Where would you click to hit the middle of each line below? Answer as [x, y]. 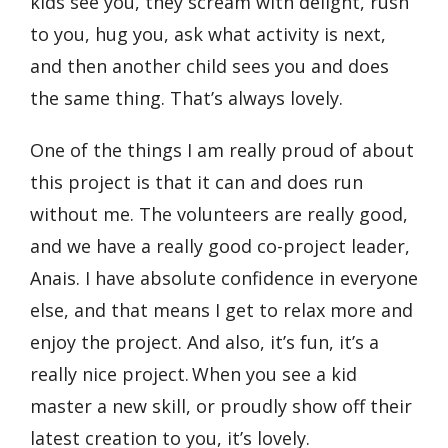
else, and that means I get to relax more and [221, 310]
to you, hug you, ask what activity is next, [208, 34]
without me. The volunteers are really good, [219, 214]
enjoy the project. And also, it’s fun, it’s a [204, 342]
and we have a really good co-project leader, [220, 246]
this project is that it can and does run [196, 182]
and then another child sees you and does [209, 66]
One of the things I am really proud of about [222, 150]
